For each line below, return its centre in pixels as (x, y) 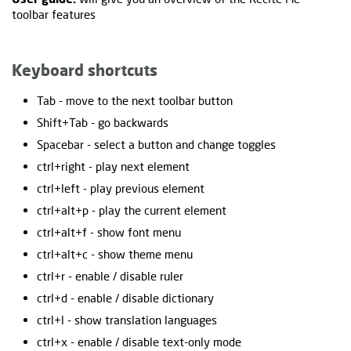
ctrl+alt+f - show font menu (109, 232)
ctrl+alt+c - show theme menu (115, 253)
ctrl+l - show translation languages (127, 319)
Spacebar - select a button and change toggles (156, 144)
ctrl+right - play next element (113, 166)
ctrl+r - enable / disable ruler (110, 275)
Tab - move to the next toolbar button (135, 100)
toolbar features (54, 14)
